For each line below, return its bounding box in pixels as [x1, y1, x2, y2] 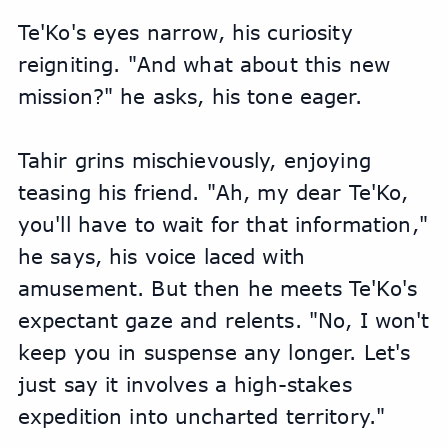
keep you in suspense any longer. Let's [17, 340, 411, 365]
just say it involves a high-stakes [17, 372, 352, 397]
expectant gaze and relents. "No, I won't [17, 308, 430, 333]
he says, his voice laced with [17, 244, 305, 269]
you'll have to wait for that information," [17, 212, 428, 237]
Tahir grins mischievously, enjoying [17, 148, 371, 173]
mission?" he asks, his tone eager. [17, 84, 362, 109]
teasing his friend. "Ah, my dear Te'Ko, [17, 180, 409, 205]
